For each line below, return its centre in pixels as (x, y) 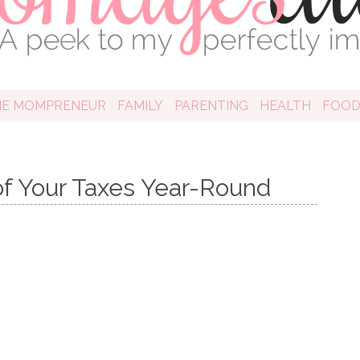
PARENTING (211, 106)
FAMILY (140, 106)
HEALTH (285, 106)
